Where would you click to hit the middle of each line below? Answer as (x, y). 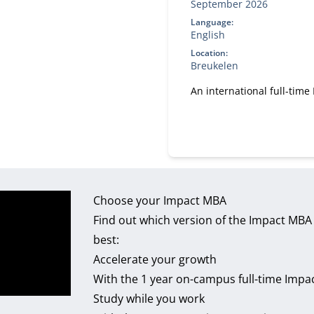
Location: (209, 53)
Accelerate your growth (155, 259)
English (207, 35)
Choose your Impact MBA (160, 200)
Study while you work (149, 299)
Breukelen (214, 66)
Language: (212, 22)
